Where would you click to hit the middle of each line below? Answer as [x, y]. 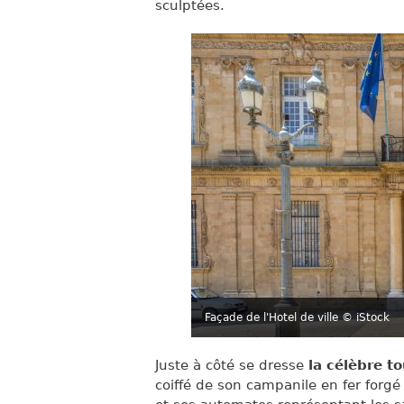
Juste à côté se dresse [232, 365]
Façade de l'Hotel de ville [273, 317]
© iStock [366, 317]
